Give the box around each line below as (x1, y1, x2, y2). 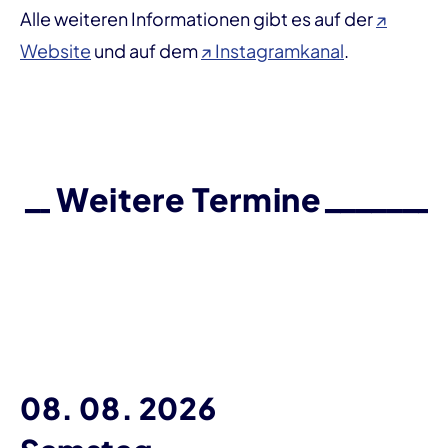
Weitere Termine (55, 178, 322, 219)
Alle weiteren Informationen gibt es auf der (20, 6, 376, 30)
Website (20, 38, 91, 62)
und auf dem (91, 38, 201, 62)
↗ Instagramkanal (201, 38, 344, 62)
